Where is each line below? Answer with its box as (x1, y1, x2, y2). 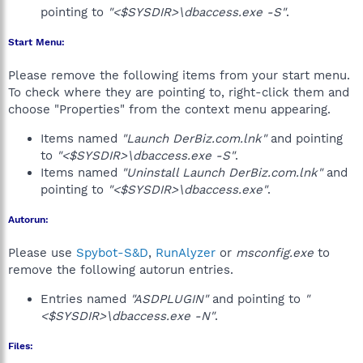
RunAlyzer (156, 246, 216, 260)
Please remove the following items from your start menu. (8, 68, 350, 83)
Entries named (41, 292, 130, 306)
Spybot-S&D (76, 246, 148, 260)
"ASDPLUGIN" (130, 292, 208, 306)
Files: (8, 340, 33, 352)
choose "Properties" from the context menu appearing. (8, 102, 331, 117)
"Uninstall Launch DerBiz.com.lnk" (122, 165, 322, 180)
